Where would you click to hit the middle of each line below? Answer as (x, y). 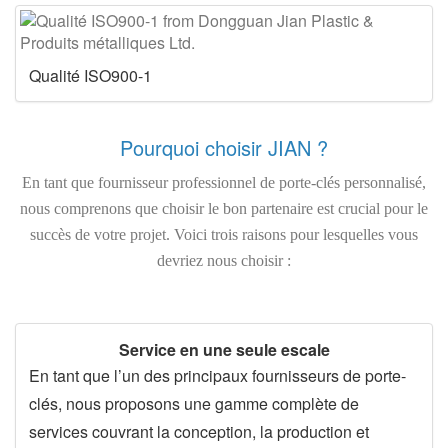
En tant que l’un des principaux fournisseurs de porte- (217, 376)
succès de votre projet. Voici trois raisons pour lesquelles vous (224, 235)
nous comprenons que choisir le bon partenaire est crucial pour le (224, 209)
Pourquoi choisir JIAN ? (224, 148)
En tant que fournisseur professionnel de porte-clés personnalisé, (224, 183)
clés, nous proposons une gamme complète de (194, 404)
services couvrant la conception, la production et (199, 432)
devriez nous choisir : (224, 261)
